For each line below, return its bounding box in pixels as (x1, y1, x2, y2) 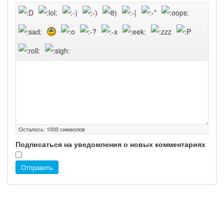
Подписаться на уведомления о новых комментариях (15, 139, 205, 149)
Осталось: (18, 125, 46, 133)
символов (58, 125, 85, 133)
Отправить (21, 162, 53, 172)
